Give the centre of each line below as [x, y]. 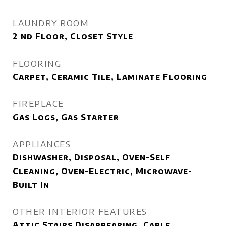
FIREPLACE [38, 103]
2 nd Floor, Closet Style [73, 36]
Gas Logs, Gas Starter [66, 117]
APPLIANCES [42, 144]
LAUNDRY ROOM [51, 23]
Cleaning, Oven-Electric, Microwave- [102, 171]
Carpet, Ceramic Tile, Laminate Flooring [110, 77]
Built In [31, 185]
